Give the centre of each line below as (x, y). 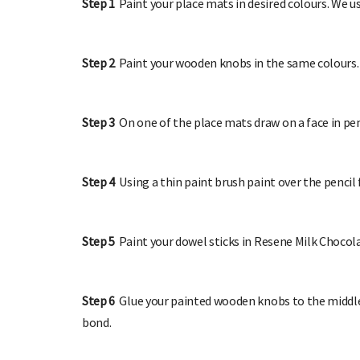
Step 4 (99, 182)
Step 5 (99, 241)
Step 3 (101, 123)
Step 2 (101, 63)
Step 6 (99, 301)
